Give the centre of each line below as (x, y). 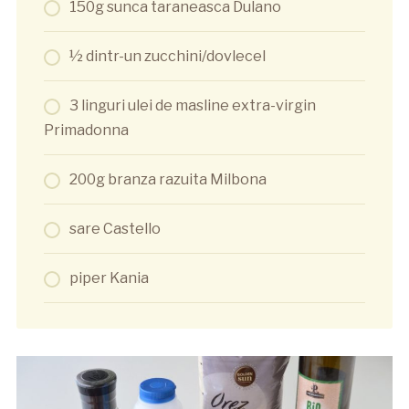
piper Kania (109, 278)
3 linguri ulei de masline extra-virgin (192, 106)
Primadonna (86, 131)
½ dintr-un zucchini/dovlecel (167, 57)
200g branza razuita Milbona (168, 180)
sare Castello (115, 229)
